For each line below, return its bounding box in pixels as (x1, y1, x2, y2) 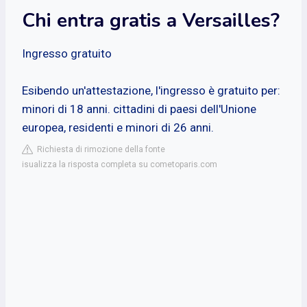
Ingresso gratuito (22, 46, 112, 60)
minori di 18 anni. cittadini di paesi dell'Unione (22, 101, 256, 116)
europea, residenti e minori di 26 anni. (22, 120, 214, 134)
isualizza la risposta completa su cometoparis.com (22, 159, 217, 169)
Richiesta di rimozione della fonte (33, 144, 165, 154)
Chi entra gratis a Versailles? (22, 7, 280, 34)
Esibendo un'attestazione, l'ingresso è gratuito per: (22, 83, 280, 97)
